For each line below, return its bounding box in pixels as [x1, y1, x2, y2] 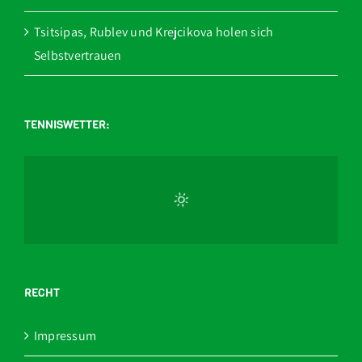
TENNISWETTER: [24, 117, 109, 133]
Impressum [34, 327, 97, 345]
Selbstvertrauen [34, 47, 122, 65]
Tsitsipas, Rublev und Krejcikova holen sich [34, 23, 274, 41]
